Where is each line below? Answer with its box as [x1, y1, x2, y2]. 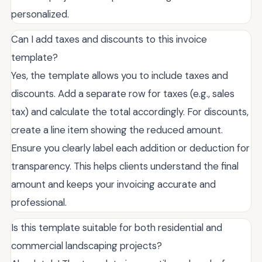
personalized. [11, 8, 69, 21]
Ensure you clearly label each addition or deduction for [11, 142, 250, 155]
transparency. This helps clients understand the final [11, 160, 239, 173]
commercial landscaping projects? [11, 239, 162, 253]
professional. [11, 196, 67, 209]
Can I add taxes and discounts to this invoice [11, 33, 207, 46]
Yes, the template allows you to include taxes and [11, 69, 228, 82]
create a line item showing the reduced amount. [11, 123, 223, 137]
